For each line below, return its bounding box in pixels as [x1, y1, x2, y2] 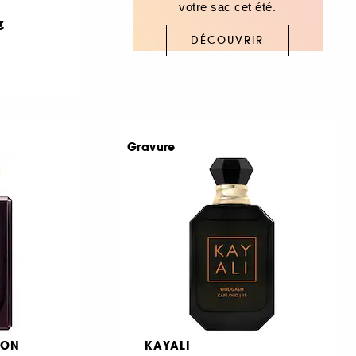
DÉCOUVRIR [191, 33, 265, 48]
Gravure [127, 138, 176, 155]
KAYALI [145, 337, 191, 354]
